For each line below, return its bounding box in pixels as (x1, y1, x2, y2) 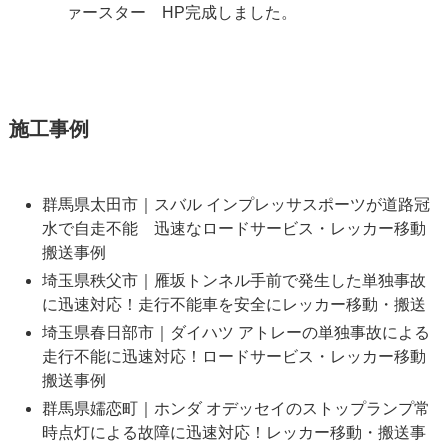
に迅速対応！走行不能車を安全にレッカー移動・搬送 (41, 296, 426, 314)
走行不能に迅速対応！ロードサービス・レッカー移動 (41, 348, 426, 366)
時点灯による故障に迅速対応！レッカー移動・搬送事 (41, 424, 426, 442)
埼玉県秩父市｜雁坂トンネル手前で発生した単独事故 (41, 272, 426, 290)
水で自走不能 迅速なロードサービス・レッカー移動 (41, 220, 426, 238)
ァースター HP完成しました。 (65, 4, 297, 22)
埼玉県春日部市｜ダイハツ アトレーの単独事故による (41, 324, 430, 342)
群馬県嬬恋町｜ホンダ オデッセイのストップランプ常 (41, 400, 430, 418)
